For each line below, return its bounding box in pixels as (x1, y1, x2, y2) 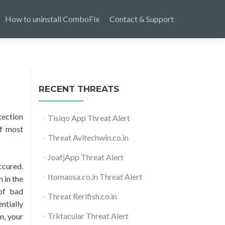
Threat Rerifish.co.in (47, 191, 117, 201)
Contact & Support (109, 14, 174, 24)
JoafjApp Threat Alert (47, 152, 124, 162)
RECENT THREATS (39, 84, 119, 94)
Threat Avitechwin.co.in (47, 133, 129, 142)
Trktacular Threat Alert (47, 211, 129, 220)
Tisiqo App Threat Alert (47, 113, 130, 123)
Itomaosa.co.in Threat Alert (47, 172, 142, 181)
